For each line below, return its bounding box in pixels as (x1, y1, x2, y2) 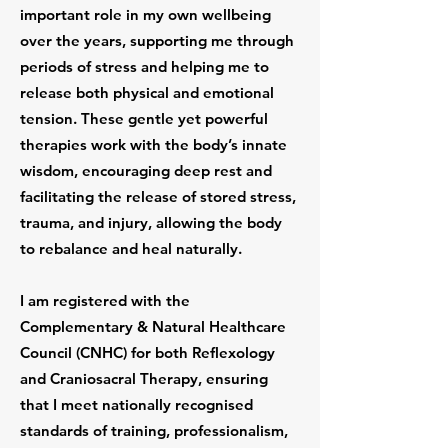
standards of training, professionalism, (20, 421, 288, 440)
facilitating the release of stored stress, (20, 187, 296, 206)
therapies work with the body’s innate (20, 135, 287, 154)
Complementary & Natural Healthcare (20, 317, 286, 336)
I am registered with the (20, 291, 190, 310)
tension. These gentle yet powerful (20, 109, 268, 128)
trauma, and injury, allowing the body (20, 213, 282, 232)
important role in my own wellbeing (20, 5, 271, 24)
